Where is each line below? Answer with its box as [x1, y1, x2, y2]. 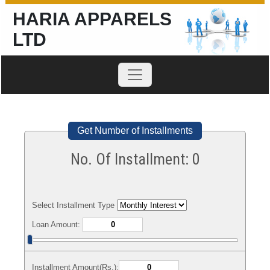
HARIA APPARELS [13, 9, 172, 29]
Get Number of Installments [77, 125, 193, 136]
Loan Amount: [32, 220, 83, 229]
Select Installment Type [32, 201, 117, 210]
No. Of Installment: [70, 150, 192, 168]
